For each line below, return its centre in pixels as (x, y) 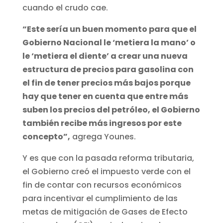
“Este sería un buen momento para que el (109, 29)
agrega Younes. (103, 137)
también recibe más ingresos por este (102, 123)
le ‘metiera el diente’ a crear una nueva (105, 56)
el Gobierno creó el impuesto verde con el (106, 172)
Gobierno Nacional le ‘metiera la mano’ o (109, 43)
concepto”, (46, 137)
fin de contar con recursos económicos (102, 185)
